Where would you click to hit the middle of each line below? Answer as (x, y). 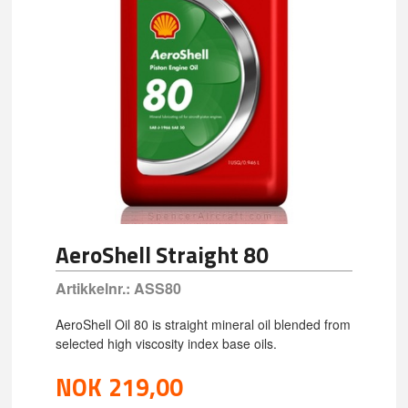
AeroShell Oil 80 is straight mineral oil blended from (204, 325)
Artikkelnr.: (93, 288)
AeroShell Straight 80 (163, 255)
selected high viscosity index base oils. (167, 344)
